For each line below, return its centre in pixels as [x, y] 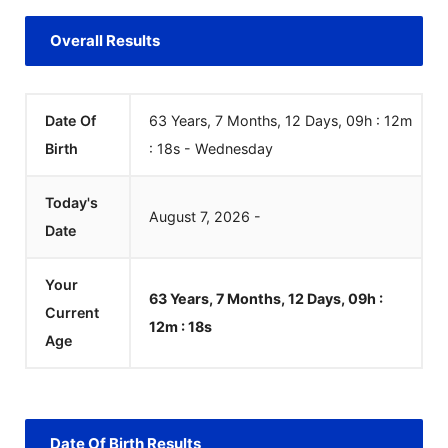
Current [72, 312]
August [172, 216]
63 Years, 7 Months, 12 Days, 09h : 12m [280, 120]
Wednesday [234, 148]
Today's [71, 202]
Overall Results [105, 40]
